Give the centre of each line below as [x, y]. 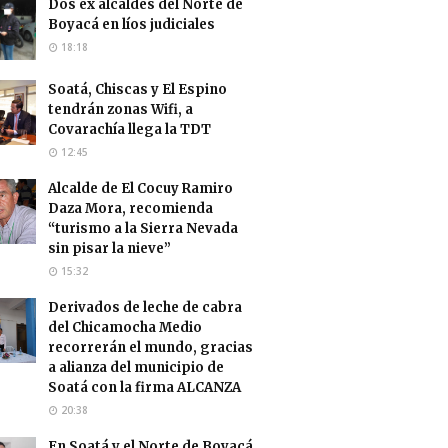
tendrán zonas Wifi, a [120, 109]
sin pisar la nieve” [109, 248]
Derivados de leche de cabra [145, 307]
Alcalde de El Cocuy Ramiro [140, 188]
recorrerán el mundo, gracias [150, 347]
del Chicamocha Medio [125, 327]
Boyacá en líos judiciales [131, 24]
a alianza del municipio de [136, 367]
